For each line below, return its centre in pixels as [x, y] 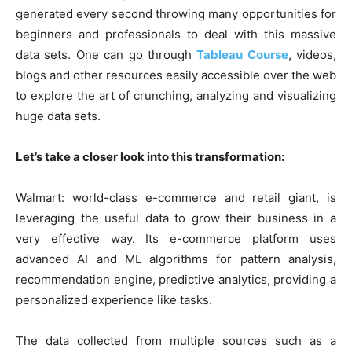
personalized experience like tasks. [114, 299]
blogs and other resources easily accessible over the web [176, 75]
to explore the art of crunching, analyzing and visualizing [176, 95]
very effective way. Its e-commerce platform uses [176, 238]
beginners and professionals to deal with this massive [176, 34]
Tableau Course [242, 54]
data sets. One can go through [106, 54]
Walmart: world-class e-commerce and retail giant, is [176, 197]
